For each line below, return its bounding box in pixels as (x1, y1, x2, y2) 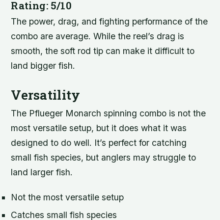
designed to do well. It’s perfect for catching (11, 137, 187, 148)
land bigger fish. (11, 60, 76, 71)
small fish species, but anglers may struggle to (11, 152, 196, 163)
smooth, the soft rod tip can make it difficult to (11, 46, 195, 56)
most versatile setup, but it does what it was (11, 123, 187, 134)
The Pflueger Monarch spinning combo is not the (11, 108, 206, 119)
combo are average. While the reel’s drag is (11, 31, 185, 42)
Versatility (11, 86, 81, 104)
